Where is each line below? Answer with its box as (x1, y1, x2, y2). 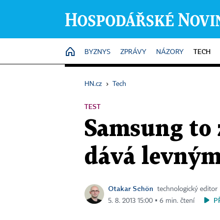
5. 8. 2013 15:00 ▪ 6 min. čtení (108, 197, 194, 204)
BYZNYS (84, 49, 110, 55)
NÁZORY (156, 49, 184, 55)
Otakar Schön (108, 184, 153, 192)
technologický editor (157, 186, 218, 192)
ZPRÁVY (120, 49, 146, 55)
